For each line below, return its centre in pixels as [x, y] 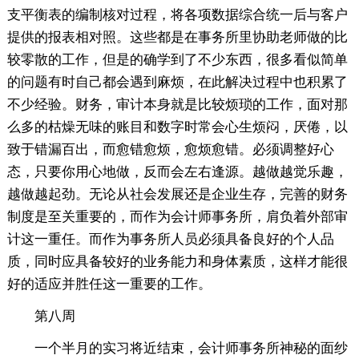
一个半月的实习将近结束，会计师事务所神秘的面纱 [191, 349]
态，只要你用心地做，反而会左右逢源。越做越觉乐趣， [177, 172]
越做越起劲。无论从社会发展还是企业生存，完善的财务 [177, 195]
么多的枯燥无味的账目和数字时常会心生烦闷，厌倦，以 [177, 127]
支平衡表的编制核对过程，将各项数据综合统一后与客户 [177, 15]
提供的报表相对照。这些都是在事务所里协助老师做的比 [177, 38]
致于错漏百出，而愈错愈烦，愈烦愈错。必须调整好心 [170, 150]
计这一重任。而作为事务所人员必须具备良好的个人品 [170, 240]
